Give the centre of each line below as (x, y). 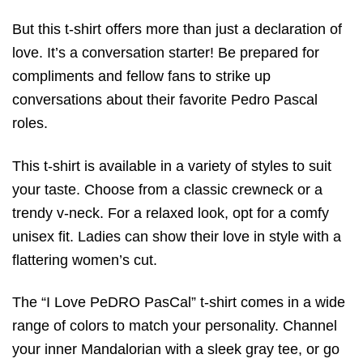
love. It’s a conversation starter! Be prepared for (166, 53)
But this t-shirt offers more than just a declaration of (177, 30)
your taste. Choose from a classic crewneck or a (167, 189)
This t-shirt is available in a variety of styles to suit (172, 166)
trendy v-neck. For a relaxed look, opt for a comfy (171, 213)
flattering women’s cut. (85, 260)
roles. (30, 124)
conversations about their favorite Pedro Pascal (165, 100)
